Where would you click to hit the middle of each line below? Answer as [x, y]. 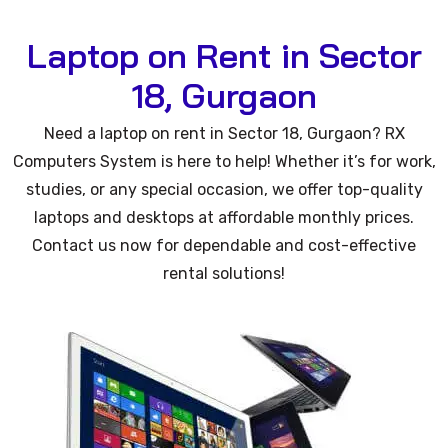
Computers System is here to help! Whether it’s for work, [224, 161]
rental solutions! [224, 273]
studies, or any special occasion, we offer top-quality [224, 189]
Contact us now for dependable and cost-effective [224, 245]
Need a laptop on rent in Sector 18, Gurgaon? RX [224, 133]
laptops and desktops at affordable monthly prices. [224, 217]
